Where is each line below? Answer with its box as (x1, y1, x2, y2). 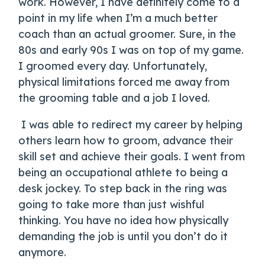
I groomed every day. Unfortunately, (18, 59, 208, 73)
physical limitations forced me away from (18, 75, 230, 89)
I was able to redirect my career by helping (21, 118, 243, 132)
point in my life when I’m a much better (18, 11, 218, 25)
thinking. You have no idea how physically (18, 214, 229, 228)
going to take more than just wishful (18, 198, 205, 212)
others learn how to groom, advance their (18, 134, 234, 148)
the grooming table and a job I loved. (18, 91, 211, 105)
